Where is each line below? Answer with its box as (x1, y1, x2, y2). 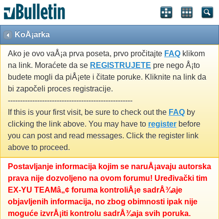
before (176, 120, 200, 129)
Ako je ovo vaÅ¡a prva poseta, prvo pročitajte (8, 49, 164, 58)
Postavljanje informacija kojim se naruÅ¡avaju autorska (8, 162, 211, 171)
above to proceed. (8, 143, 70, 152)
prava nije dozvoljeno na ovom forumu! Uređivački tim (8, 174, 207, 183)
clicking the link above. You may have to (8, 120, 148, 129)
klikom (180, 49, 205, 58)
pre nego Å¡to (151, 61, 200, 70)
